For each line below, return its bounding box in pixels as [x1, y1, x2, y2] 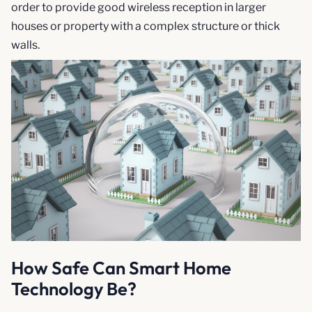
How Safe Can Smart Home [11, 256, 231, 279]
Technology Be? [11, 276, 136, 300]
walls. [11, 38, 40, 52]
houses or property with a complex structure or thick [11, 19, 280, 33]
